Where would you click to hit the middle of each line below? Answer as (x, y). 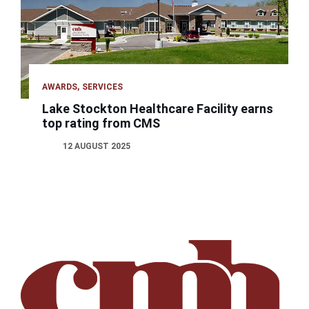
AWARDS (60, 87)
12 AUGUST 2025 (97, 146)
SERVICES (103, 87)
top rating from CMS (101, 123)
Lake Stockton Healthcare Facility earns (158, 108)
